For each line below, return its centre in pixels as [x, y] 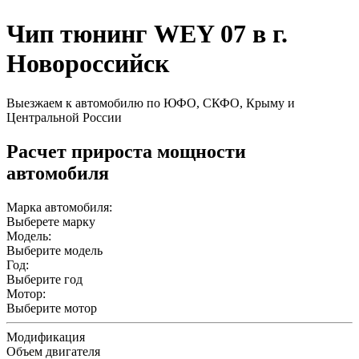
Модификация [46, 337]
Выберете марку [51, 221]
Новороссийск [88, 64]
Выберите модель [54, 250]
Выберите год [44, 279]
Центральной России [64, 117]
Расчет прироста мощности [126, 151]
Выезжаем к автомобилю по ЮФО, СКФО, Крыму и [151, 103]
